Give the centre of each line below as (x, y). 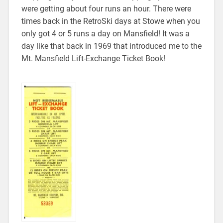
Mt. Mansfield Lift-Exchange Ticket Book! (93, 58)
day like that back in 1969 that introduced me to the (111, 46)
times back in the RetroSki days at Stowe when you (111, 21)
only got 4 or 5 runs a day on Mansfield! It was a (105, 33)
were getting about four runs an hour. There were (106, 8)
